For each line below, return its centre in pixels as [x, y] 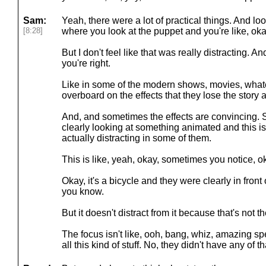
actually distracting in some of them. [137, 138]
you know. [83, 191]
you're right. [86, 63]
